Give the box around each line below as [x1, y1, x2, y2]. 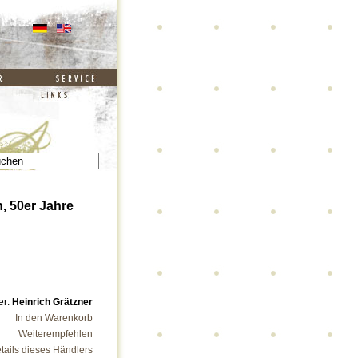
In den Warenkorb [15, 312, 93, 324]
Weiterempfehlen [18, 328, 93, 340]
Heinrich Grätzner [12, 296, 93, 308]
